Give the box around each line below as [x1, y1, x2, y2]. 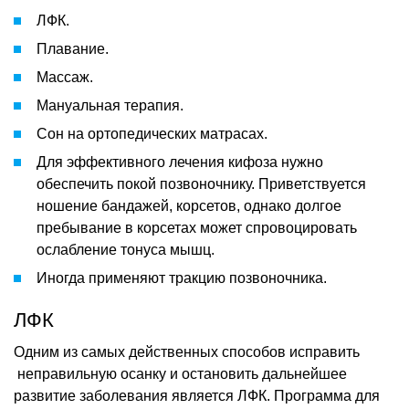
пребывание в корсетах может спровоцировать [37, 219, 357, 236]
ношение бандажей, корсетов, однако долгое [37, 197, 341, 214]
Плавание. [37, 40, 109, 57]
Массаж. [37, 68, 93, 85]
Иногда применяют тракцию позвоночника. [37, 269, 327, 286]
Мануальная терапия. [37, 97, 184, 113]
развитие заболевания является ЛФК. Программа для [14, 387, 380, 404]
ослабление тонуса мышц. [37, 241, 215, 257]
